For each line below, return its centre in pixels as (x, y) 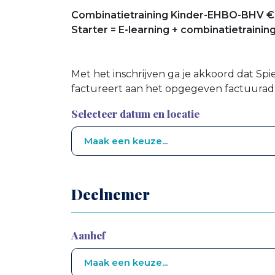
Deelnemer (110, 194)
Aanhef (88, 235)
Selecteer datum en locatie (135, 113)
